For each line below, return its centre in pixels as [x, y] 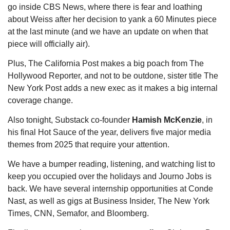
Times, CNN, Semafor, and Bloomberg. [78, 214]
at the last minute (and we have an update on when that [108, 32]
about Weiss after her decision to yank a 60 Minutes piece [112, 20]
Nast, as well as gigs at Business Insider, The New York [109, 201]
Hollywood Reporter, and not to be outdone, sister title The [113, 76]
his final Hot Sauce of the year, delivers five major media [109, 132]
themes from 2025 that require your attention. [90, 145]
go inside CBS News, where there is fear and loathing [105, 7]
